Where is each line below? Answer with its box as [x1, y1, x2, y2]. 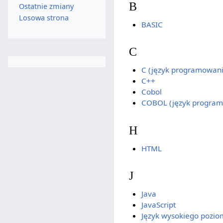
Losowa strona [18, 13, 69, 23]
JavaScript [141, 200, 176, 210]
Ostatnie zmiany [18, 1, 74, 11]
